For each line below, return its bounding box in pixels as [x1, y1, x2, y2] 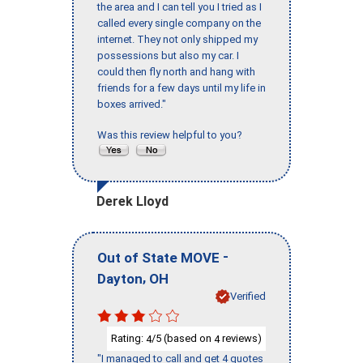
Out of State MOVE [97, 249, 220, 266]
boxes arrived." [97, 98, 166, 111]
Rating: [111, 331, 146, 344]
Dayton [97, 270, 143, 287]
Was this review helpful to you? [97, 129, 247, 142]
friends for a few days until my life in [97, 82, 266, 95]
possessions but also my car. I [97, 49, 239, 62]
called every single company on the [97, 17, 261, 30]
